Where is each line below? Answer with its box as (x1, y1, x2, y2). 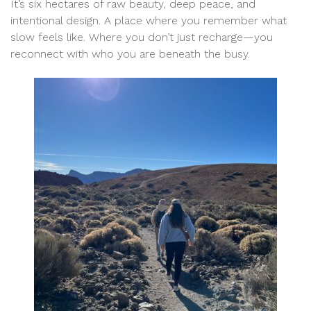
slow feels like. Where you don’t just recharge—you (10, 30, 273, 44)
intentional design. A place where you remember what (10, 13, 287, 27)
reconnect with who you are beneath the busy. (10, 47, 250, 60)
